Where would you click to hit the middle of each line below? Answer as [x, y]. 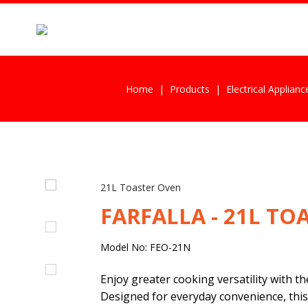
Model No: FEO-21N [145, 247]
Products [189, 89]
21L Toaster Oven [140, 187]
